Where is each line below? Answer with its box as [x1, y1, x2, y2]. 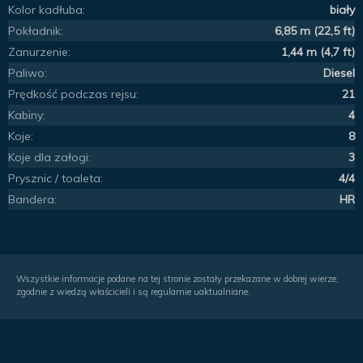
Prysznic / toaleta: [8, 170, 103, 186]
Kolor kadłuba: [8, 2, 85, 17]
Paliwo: [8, 65, 47, 80]
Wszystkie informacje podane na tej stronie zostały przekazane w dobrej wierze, [16, 273, 339, 285]
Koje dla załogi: [8, 149, 91, 164]
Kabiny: [8, 107, 45, 122]
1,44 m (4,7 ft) [281, 44, 355, 59]
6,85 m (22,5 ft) [275, 23, 355, 38]
